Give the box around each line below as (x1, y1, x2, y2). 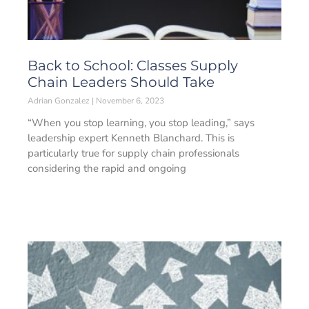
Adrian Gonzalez (28, 95, 92, 106)
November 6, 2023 (94, 95, 164, 106)
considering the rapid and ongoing (28, 161, 186, 175)
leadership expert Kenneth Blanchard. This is (28, 131, 235, 145)
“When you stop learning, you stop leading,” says (28, 116, 255, 130)
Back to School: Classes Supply (28, 57, 238, 74)
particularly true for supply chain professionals (28, 146, 239, 160)
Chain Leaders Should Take (28, 74, 215, 90)
